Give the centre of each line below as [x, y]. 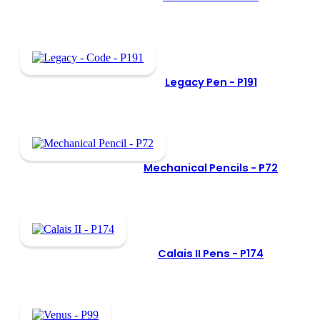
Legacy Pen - [201, 82]
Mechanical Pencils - [201, 167]
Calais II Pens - [199, 253]
